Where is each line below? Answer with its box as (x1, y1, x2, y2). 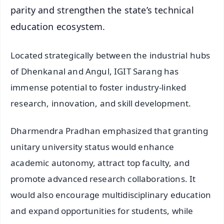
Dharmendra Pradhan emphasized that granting (10, 124, 208, 136)
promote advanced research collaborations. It (10, 172, 196, 184)
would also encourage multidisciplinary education (10, 188, 211, 200)
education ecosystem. (10, 20, 105, 33)
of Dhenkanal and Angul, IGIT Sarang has (10, 65, 179, 77)
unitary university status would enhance (10, 140, 174, 152)
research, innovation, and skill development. (10, 97, 191, 109)
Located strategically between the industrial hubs (10, 49, 210, 61)
